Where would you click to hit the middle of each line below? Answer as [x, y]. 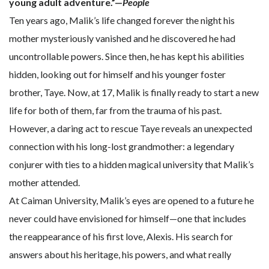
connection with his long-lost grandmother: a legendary [122, 147]
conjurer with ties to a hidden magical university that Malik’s [131, 165]
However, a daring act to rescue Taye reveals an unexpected [131, 128]
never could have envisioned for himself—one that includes [128, 219]
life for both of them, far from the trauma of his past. [115, 110]
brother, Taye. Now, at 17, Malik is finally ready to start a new [134, 92]
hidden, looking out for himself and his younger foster [117, 74]
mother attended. [44, 183]
